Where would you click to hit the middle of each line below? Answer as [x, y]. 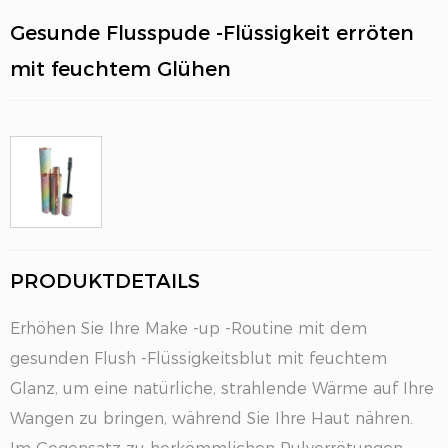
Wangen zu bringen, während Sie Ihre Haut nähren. [211, 418]
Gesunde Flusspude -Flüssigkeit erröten [212, 33]
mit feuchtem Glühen [120, 69]
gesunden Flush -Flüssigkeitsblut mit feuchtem [198, 358]
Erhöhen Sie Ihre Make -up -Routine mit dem [188, 328]
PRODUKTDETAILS [105, 280]
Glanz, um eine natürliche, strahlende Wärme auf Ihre [222, 388]
